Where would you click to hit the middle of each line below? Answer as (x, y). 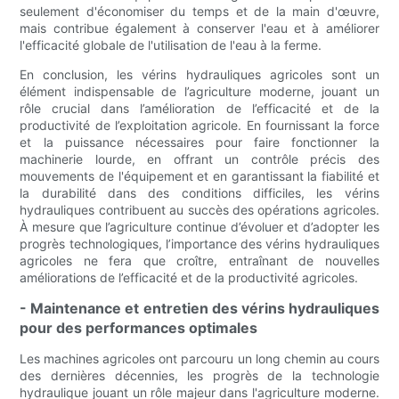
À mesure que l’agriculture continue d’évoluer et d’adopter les (199, 227)
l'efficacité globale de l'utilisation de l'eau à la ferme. (171, 45)
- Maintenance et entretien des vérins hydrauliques (199, 309)
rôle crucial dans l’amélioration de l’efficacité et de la (199, 109)
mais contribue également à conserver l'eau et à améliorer (199, 28)
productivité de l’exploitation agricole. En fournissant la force (199, 126)
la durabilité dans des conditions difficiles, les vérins (199, 193)
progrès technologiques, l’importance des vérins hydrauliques (199, 244)
